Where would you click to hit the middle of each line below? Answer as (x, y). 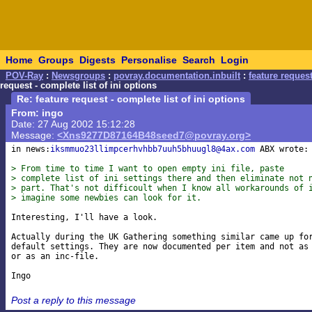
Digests (97, 60)
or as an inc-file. (55, 257)
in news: (31, 149)
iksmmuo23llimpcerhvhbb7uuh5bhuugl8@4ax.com (153, 149)
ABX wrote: (282, 149)
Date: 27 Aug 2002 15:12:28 (73, 124)
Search (199, 60)
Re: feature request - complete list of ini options (131, 99)
